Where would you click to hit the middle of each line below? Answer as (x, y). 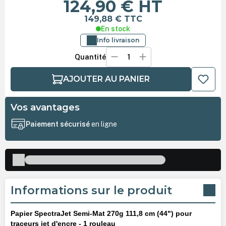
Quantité (90, 57)
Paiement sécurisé (58, 124)
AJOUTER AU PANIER (106, 79)
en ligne (104, 124)
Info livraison (118, 40)
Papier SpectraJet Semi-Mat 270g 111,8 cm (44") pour (101, 213)
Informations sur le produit (91, 190)
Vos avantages (45, 107)
